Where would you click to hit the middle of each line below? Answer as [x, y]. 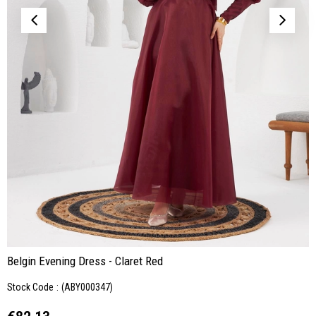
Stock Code [30, 287]
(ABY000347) [87, 287]
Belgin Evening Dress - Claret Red [85, 261]
